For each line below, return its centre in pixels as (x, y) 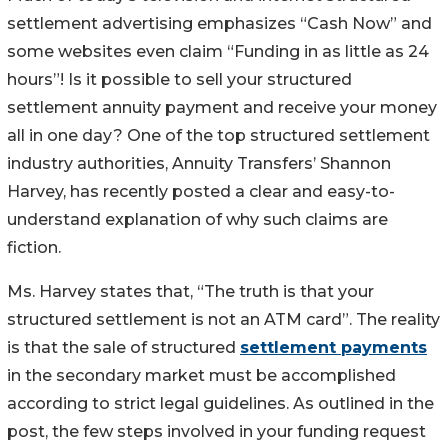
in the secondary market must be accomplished (201, 375)
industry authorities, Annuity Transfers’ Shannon (199, 163)
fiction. (34, 247)
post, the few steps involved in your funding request (216, 431)
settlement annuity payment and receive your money (222, 107)
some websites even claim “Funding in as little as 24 (218, 51)
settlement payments (333, 347)
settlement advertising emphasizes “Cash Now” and (219, 23)
